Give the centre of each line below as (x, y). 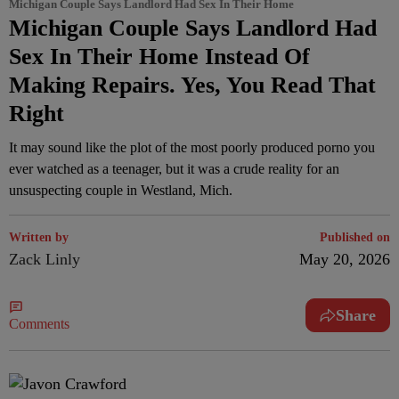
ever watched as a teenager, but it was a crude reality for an (174, 169)
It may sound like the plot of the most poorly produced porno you (192, 147)
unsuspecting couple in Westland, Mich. (121, 190)
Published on (355, 237)
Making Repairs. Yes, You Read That (192, 85)
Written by (39, 237)
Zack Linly (45, 259)
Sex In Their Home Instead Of (159, 57)
